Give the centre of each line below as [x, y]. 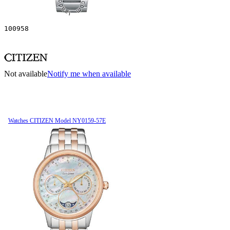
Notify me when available [89, 73]
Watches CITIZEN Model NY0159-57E [57, 120]
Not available [26, 73]
